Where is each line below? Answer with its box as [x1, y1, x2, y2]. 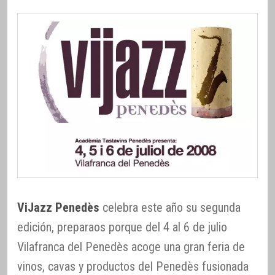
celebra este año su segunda [99, 199, 241, 215]
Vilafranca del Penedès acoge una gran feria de [17, 239, 245, 254]
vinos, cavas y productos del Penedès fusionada [17, 258, 249, 274]
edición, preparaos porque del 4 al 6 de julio [17, 219, 227, 234]
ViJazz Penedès [17, 199, 99, 215]
